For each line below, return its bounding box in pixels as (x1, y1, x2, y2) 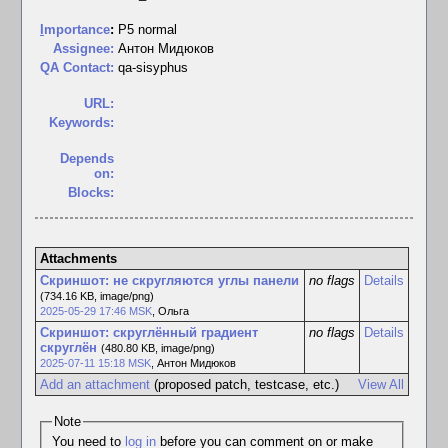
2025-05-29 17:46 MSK (39, 305, 152, 317)
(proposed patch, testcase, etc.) (149, 377, 339, 392)
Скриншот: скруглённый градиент (39, 325, 258, 340)
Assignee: (53, 41, 114, 56)
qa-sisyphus (118, 60, 188, 75)
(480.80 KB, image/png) (100, 342, 215, 354)
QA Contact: (40, 60, 114, 75)
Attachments (39, 251, 117, 266)
